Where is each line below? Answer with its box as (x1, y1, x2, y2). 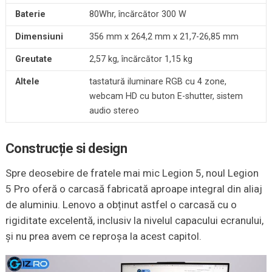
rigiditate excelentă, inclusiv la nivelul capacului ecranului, (5, 214, 263, 226)
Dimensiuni (15, 31, 63, 42)
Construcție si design (5, 140, 127, 156)
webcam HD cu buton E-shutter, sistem (89, 90, 243, 101)
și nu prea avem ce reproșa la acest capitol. (5, 229, 202, 242)
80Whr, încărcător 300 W (89, 8, 186, 19)
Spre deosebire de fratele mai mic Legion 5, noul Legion (5, 166, 259, 179)
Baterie (15, 8, 46, 19)
